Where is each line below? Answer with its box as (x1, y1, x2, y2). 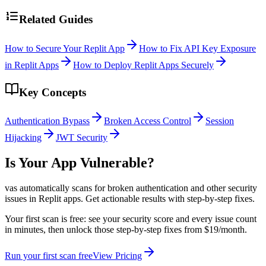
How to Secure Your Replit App (5, 43, 125, 53)
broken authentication (107, 183, 188, 194)
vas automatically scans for (5, 183, 107, 194)
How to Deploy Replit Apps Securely (73, 59, 214, 70)
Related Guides (19, 13, 93, 26)
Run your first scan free (5, 251, 93, 261)
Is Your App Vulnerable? (5, 155, 154, 171)
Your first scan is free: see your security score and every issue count (5, 214, 256, 224)
